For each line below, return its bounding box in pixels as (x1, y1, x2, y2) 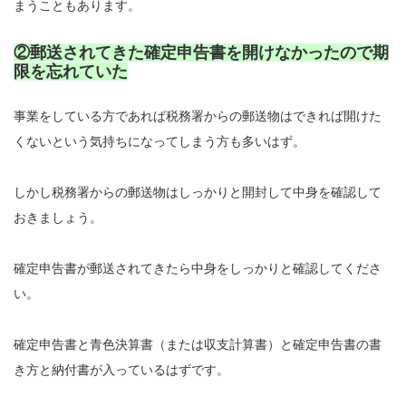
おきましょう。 (14, 210, 102, 226)
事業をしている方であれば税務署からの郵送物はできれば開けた (14, 109, 382, 124)
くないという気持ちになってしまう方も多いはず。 (14, 134, 305, 150)
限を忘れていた (14, 63, 128, 82)
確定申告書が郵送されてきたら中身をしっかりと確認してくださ (14, 261, 382, 276)
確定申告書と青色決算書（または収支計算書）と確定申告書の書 (14, 337, 382, 353)
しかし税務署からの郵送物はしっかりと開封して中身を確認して (14, 185, 382, 200)
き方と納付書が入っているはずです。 (14, 362, 229, 378)
